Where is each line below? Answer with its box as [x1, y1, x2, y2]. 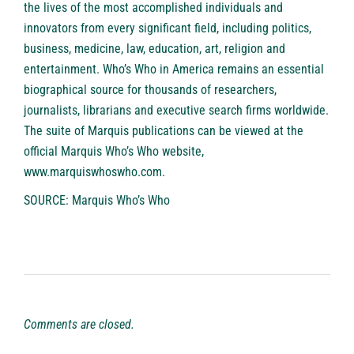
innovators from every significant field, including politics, [24, 21, 311, 36]
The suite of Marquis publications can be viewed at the [24, 123, 303, 139]
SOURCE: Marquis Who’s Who [24, 193, 170, 209]
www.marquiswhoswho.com [24, 164, 162, 180]
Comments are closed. [24, 317, 134, 333]
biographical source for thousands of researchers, [24, 82, 277, 98]
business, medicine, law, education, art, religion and [24, 41, 285, 57]
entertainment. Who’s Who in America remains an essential [24, 62, 324, 77]
